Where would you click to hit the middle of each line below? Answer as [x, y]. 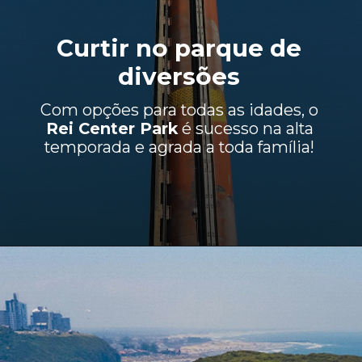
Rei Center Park [112, 128]
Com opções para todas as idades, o [180, 109]
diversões [179, 77]
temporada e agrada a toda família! [180, 147]
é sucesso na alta [245, 128]
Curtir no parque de [179, 48]
